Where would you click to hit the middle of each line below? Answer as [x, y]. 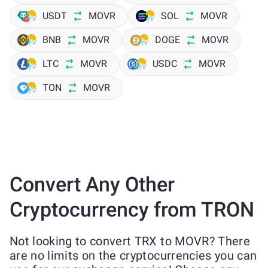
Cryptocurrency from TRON [132, 209]
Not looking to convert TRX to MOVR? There [130, 241]
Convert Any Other [92, 184]
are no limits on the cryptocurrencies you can [133, 255]
